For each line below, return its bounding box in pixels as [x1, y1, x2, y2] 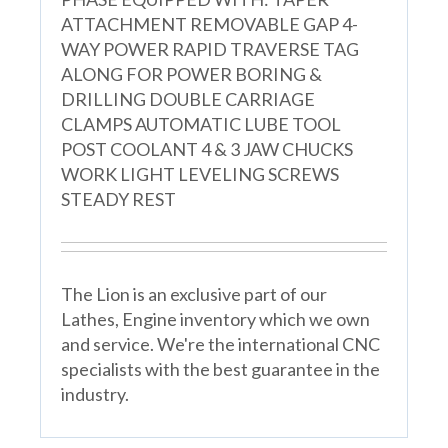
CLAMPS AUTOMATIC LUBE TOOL [60, 112, 341, 135]
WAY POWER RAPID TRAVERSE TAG [60, 37, 359, 60]
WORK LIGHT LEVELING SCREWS [60, 162, 339, 185]
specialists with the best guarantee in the [60, 357, 380, 380]
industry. [60, 382, 129, 405]
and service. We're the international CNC [60, 332, 380, 355]
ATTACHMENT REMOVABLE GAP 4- [60, 12, 358, 35]
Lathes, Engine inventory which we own [60, 307, 370, 330]
